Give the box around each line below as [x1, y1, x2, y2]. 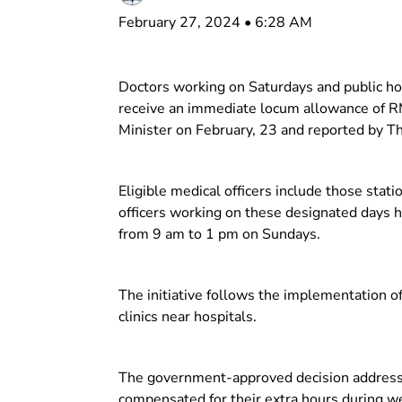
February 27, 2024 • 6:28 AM [118, 13, 312, 32]
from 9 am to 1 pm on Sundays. [118, 224, 320, 244]
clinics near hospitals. [118, 307, 257, 327]
